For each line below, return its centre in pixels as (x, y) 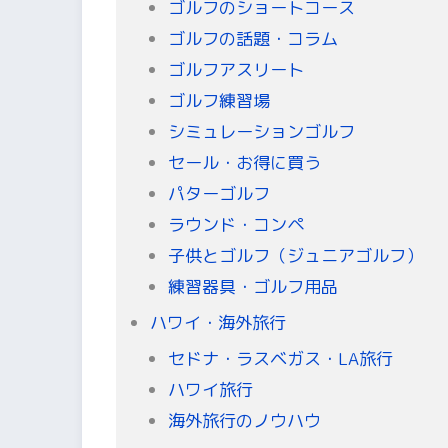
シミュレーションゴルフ (261, 132)
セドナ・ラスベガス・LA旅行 (280, 359)
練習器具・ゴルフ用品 (252, 287)
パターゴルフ (218, 194)
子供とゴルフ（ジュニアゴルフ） (295, 256)
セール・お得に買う (244, 163)
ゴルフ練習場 (218, 101)
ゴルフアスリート (235, 70)
